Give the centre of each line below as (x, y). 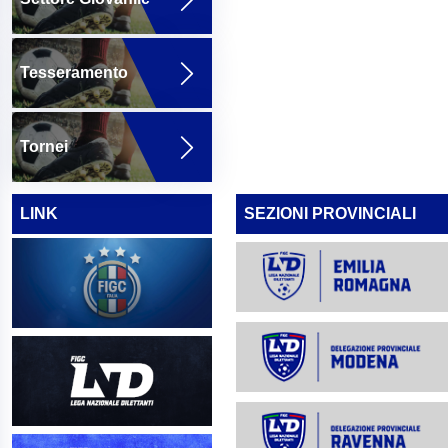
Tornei (44, 146)
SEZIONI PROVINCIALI (330, 213)
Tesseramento (74, 72)
